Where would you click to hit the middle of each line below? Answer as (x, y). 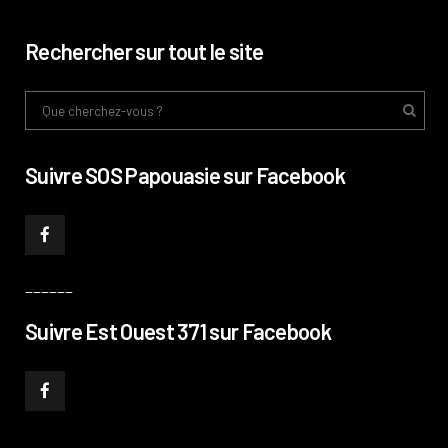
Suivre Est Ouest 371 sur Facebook (178, 331)
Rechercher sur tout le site (144, 51)
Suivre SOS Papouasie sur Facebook (185, 175)
